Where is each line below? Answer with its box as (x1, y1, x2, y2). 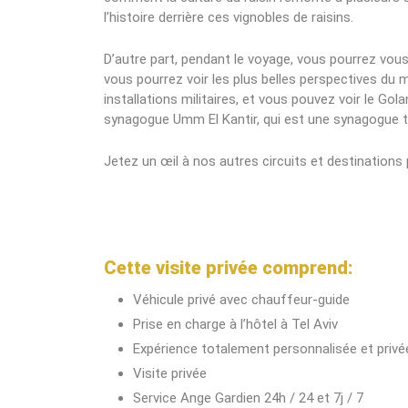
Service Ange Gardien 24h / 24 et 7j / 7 (133, 390, 363, 406)
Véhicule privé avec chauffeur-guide (133, 291, 350, 308)
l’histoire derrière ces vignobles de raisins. (104, 9, 353, 25)
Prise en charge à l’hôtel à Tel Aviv (133, 316, 338, 332)
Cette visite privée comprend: (104, 257, 353, 279)
